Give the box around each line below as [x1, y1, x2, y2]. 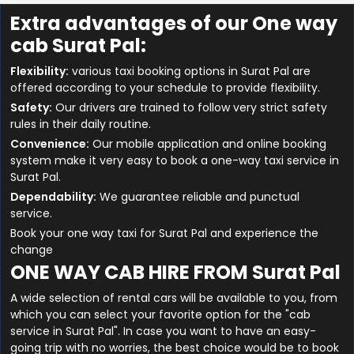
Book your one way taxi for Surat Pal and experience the [10, 225, 318, 242]
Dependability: [10, 189, 96, 205]
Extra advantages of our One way [10, 10, 337, 37]
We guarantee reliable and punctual [96, 189, 299, 205]
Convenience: [10, 136, 89, 153]
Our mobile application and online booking [89, 136, 326, 153]
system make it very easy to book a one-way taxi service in [10, 153, 339, 169]
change [10, 242, 53, 258]
